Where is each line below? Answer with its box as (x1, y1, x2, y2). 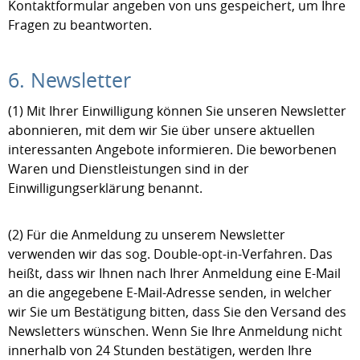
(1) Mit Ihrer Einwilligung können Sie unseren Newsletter (8, 102, 346, 120)
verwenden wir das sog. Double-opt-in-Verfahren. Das (8, 245, 333, 263)
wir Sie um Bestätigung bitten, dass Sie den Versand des (8, 303, 346, 321)
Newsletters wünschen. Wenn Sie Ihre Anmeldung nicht (8, 322, 342, 340)
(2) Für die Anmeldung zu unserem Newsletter (8, 226, 285, 243)
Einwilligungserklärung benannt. (8, 179, 202, 197)
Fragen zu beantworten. (8, 16, 152, 34)
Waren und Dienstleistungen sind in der (8, 160, 249, 178)
